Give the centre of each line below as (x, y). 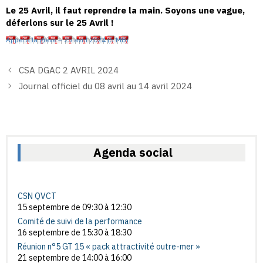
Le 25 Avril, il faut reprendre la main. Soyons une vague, (125, 10)
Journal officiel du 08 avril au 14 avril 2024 (105, 86)
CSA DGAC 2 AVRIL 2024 (69, 70)
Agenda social (133, 152)
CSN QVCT (37, 196)
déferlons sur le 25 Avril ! (60, 23)
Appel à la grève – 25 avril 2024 (56, 39)
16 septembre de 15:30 (60, 232)
